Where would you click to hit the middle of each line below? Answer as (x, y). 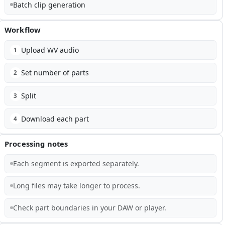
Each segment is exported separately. (76, 163)
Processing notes (36, 143)
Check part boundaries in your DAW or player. (89, 207)
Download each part (55, 119)
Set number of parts (55, 73)
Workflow (23, 29)
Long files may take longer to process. (76, 185)
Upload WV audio (50, 50)
